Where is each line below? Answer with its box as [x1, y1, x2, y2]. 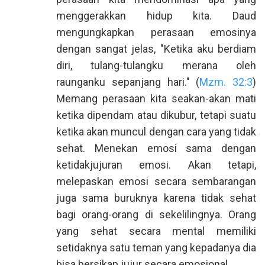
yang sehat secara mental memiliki [56, 225, 256, 237]
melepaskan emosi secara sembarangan [56, 175, 256, 188]
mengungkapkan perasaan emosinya [56, 26, 256, 38]
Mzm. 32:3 [199, 76, 253, 88]
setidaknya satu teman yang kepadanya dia [56, 241, 256, 254]
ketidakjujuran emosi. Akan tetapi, [56, 159, 256, 171]
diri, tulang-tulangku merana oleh [56, 59, 256, 72]
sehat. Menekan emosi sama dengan [56, 142, 256, 154]
